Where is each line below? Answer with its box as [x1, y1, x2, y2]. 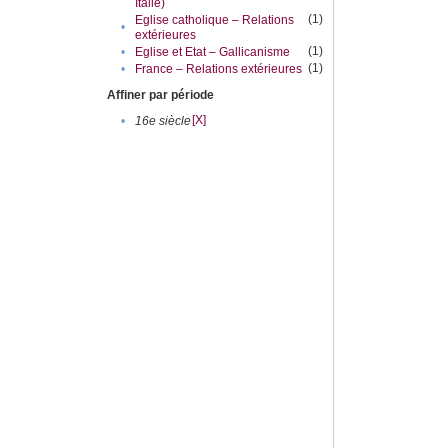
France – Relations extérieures [135, 62, 303, 77]
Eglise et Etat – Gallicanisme [135, 45, 291, 60]
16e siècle [135, 114, 192, 129]
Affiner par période [107, 88, 215, 103]
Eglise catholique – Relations [135, 13, 295, 28]
